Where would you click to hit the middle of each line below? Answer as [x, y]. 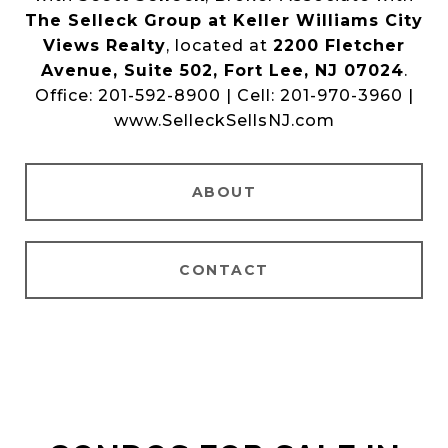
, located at [219, 45]
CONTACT [224, 269]
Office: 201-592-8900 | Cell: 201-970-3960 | [224, 95]
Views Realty [104, 45]
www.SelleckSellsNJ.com [224, 120]
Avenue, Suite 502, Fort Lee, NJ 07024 [222, 70]
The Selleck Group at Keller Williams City [224, 20]
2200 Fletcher [339, 45]
